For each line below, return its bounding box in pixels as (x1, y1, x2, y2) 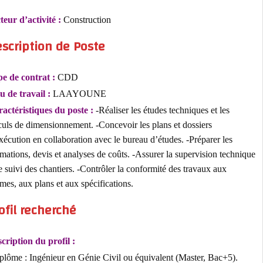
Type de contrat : (9, 72, 80, 82)
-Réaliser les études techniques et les (118, 105, 252, 116)
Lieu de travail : (9, 88, 73, 99)
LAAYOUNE (73, 88, 129, 99)
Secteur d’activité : (9, 14, 83, 25)
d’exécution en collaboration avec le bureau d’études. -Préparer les (9, 134, 255, 145)
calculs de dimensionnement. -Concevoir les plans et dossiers (9, 120, 234, 130)
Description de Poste (9, 35, 127, 59)
